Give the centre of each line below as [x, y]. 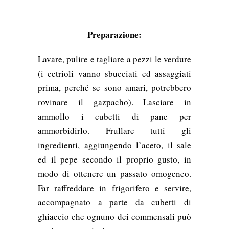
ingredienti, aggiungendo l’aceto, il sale [114, 145]
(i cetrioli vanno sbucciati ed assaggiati [114, 74]
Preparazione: [114, 35]
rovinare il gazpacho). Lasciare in [114, 102]
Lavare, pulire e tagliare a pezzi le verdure [114, 59]
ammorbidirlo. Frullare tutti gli [114, 131]
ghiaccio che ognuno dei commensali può [114, 217]
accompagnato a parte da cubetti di [114, 202]
